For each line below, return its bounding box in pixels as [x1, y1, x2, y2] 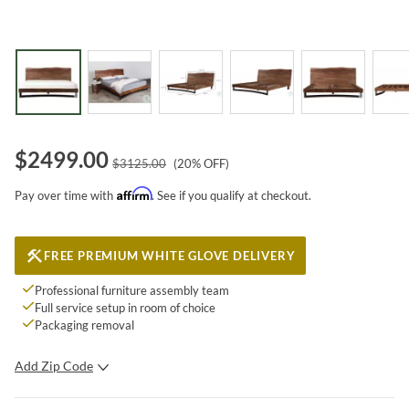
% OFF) [192, 155, 229, 171]
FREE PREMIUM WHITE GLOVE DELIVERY [44, 247, 296, 263]
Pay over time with [15, 187, 113, 203]
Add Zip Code [15, 357, 93, 373]
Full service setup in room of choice [35, 299, 215, 315]
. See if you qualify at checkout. [152, 187, 311, 203]
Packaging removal [35, 317, 134, 332]
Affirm [117, 185, 152, 201]
